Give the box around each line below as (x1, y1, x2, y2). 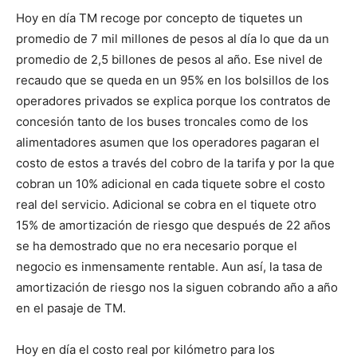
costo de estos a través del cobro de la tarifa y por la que (16, 155, 335, 171)
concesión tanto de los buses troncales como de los (16, 113, 308, 129)
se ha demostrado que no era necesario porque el (16, 237, 297, 253)
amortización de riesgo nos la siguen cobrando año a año (16, 279, 338, 295)
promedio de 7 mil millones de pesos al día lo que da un (16, 30, 329, 46)
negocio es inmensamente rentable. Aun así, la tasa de (16, 258, 323, 274)
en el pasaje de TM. (16, 300, 126, 316)
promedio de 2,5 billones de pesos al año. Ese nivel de (16, 51, 323, 67)
